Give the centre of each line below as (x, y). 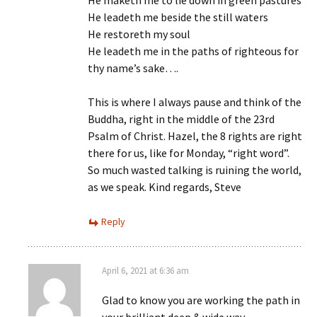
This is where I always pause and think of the (195, 102)
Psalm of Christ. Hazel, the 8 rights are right (195, 136)
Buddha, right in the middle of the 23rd (181, 119)
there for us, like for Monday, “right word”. (189, 153)
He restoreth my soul (139, 34)
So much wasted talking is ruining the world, (195, 170)
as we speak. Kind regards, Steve (165, 187)
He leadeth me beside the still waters (178, 17)
